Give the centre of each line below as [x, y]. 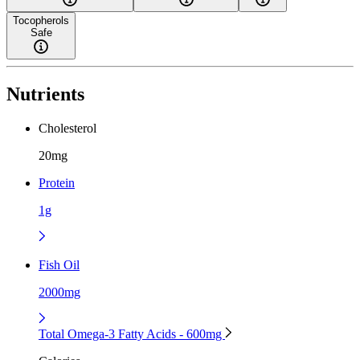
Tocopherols [41, 21]
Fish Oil [59, 264]
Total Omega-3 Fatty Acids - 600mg [132, 333]
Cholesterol [67, 128]
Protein [57, 182]
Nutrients [45, 94]
